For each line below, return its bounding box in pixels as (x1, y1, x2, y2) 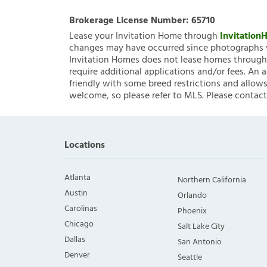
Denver (64, 249, 90, 263)
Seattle (177, 251, 202, 265)
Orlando (177, 189, 207, 203)
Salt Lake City (177, 220, 225, 234)
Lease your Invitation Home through (69, 29, 220, 45)
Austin (64, 187, 88, 201)
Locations (64, 138, 105, 154)
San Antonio (177, 235, 222, 250)
